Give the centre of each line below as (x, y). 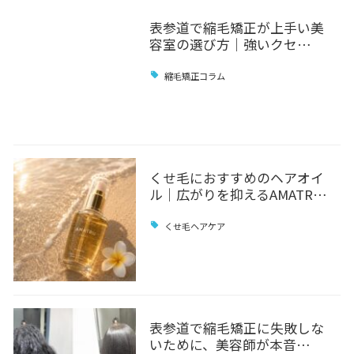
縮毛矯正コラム (195, 75)
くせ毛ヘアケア (195, 226)
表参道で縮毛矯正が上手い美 (236, 27)
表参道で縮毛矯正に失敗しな (236, 328)
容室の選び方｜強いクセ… (230, 44)
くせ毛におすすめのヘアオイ (236, 177)
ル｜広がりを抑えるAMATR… (238, 194)
